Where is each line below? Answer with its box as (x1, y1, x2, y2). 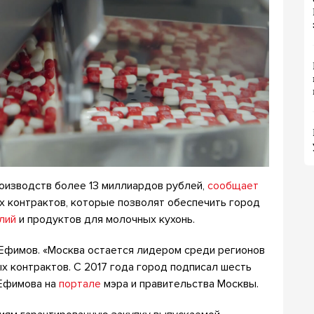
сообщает (207, 178, 259, 193)
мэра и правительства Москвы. (101, 276, 259, 291)
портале (59, 276, 101, 291)
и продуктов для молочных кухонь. (16, 212, 195, 226)
